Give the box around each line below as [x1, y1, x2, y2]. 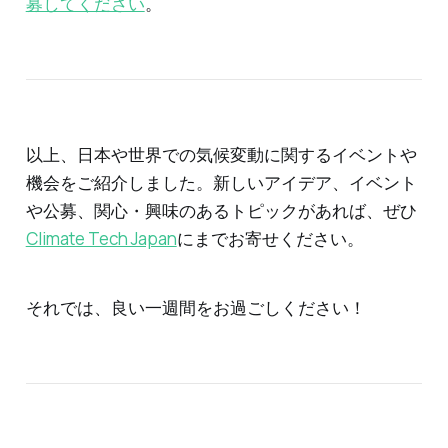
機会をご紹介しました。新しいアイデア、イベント [25, 171, 417, 195]
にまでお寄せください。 [176, 227, 364, 251]
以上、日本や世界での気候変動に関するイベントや [25, 143, 417, 167]
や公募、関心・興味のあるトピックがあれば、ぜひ [25, 199, 417, 223]
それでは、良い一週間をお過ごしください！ [25, 295, 366, 319]
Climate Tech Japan [25, 227, 177, 251]
